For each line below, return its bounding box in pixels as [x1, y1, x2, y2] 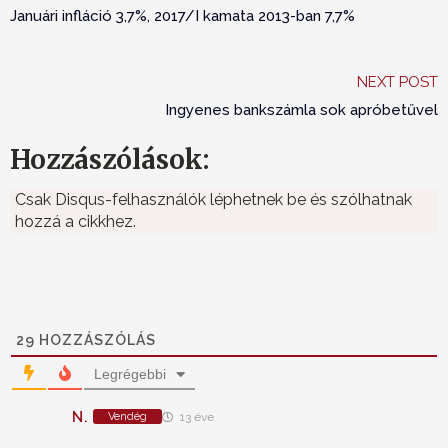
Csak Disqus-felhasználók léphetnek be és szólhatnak [15, 190, 412, 210]
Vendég [108, 410, 148, 424]
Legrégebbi [94, 366, 166, 383]
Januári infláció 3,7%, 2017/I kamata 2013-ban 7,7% [10, 7, 355, 26]
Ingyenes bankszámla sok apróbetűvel [165, 101, 438, 120]
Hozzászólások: [10, 143, 209, 177]
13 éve [177, 410, 215, 425]
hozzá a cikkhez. [15, 212, 136, 232]
